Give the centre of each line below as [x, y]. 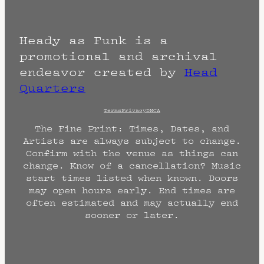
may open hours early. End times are [132, 190]
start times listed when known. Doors [132, 178]
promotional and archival [118, 56]
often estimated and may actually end [132, 202]
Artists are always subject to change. [132, 141]
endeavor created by [102, 72]
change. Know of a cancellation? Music [132, 165]
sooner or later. [132, 215]
